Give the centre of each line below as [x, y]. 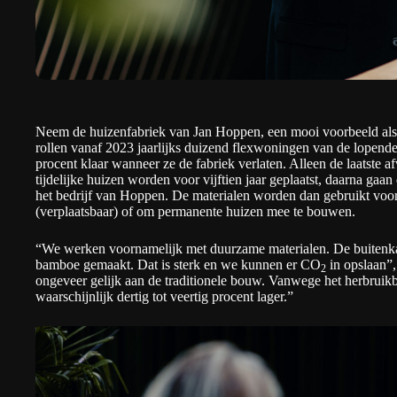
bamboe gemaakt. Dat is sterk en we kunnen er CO [178, 265]
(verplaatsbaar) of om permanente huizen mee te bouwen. [195, 211]
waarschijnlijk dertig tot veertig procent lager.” [164, 296]
